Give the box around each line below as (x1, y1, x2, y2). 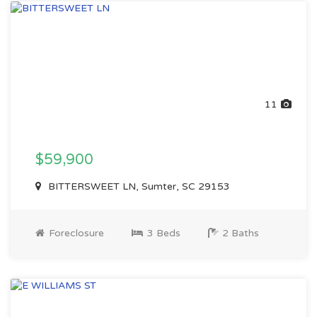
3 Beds (144, 227, 180, 239)
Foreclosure (46, 227, 104, 239)
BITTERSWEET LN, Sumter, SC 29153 (45, 180, 230, 192)
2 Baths (219, 227, 259, 239)
